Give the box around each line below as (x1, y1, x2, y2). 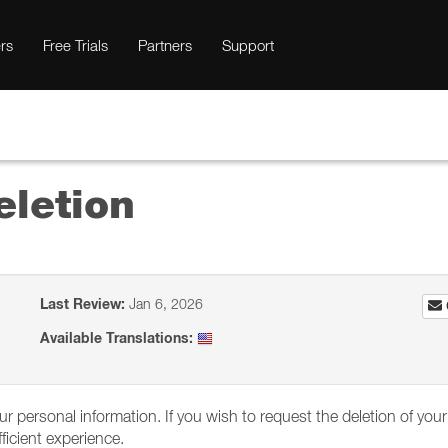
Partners (138, 36, 192, 54)
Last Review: (40, 295, 126, 313)
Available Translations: (40, 329, 194, 347)
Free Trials (43, 36, 108, 54)
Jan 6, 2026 (125, 295, 204, 312)
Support (222, 36, 274, 54)
